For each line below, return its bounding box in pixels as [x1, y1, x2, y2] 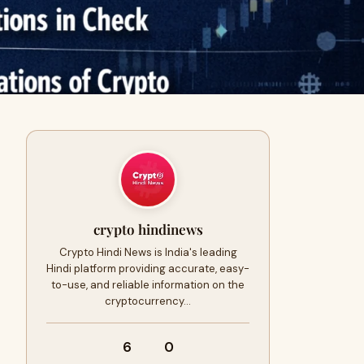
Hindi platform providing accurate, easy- [46, 262, 249, 275]
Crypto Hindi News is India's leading [58, 245, 237, 259]
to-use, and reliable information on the [51, 278, 245, 292]
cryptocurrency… [105, 294, 191, 308]
